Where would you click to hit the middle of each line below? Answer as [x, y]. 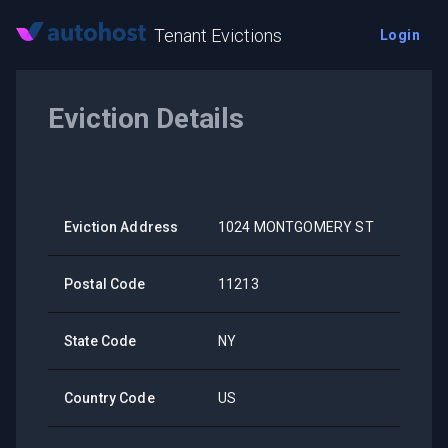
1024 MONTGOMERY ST [296, 227]
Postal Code [105, 284]
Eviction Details [146, 118]
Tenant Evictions [218, 35]
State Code [100, 341]
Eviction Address [121, 227]
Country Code [109, 398]
